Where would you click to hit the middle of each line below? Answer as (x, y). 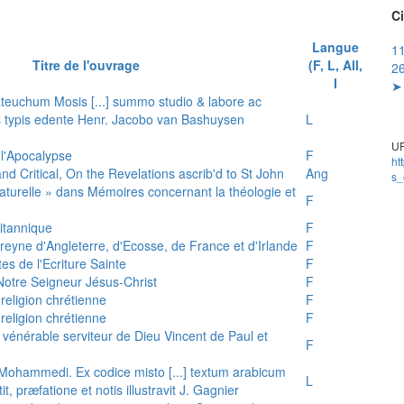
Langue (335, 46)
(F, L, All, (335, 64)
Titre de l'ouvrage (86, 64)
